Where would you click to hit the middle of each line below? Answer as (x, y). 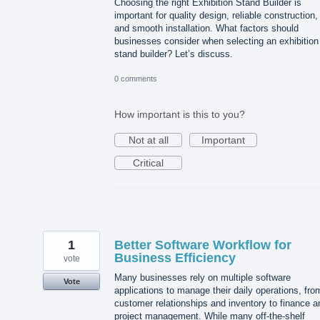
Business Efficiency (175, 258)
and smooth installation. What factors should (206, 28)
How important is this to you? (180, 115)
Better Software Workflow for (203, 245)
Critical (148, 163)
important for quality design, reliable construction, (216, 15)
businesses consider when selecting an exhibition (216, 41)
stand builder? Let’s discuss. (174, 54)
